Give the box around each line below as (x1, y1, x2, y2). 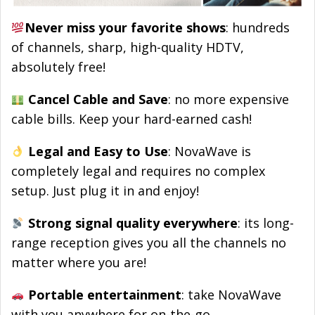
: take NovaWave (181, 286, 281, 304)
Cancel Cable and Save (24, 91, 168, 108)
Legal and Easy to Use (27, 143, 168, 160)
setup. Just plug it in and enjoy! (11, 182, 199, 200)
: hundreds (225, 19, 290, 37)
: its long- (237, 214, 294, 232)
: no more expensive (167, 91, 289, 108)
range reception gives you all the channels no (11, 234, 286, 252)
